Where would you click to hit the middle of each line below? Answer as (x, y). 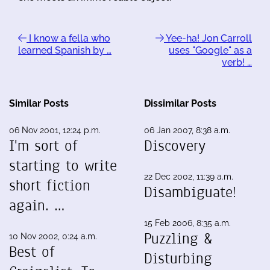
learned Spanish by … (65, 50)
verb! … (237, 62)
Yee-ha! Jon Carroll (208, 38)
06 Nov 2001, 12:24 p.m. (55, 130)
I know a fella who (68, 38)
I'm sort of (43, 146)
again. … (37, 206)
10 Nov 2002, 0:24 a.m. (53, 236)
